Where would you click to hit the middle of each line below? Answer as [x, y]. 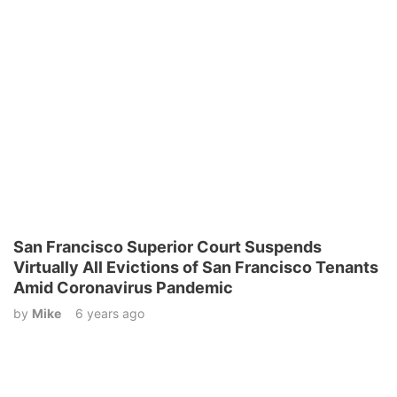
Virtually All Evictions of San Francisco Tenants [196, 267]
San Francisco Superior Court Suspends [167, 246]
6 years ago [110, 313]
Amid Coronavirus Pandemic [123, 287]
